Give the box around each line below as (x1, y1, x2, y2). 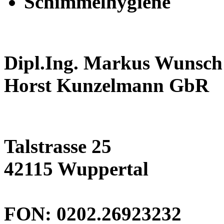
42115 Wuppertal (4, 157, 148, 179)
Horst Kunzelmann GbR (4, 74, 209, 96)
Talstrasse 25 (4, 135, 111, 157)
